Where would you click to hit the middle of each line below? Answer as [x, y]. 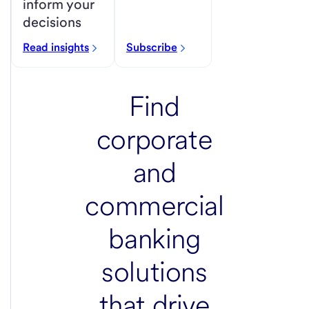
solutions [154, 272]
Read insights [56, 48]
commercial [154, 206]
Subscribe [151, 48]
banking [154, 239]
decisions [52, 22]
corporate [154, 140]
